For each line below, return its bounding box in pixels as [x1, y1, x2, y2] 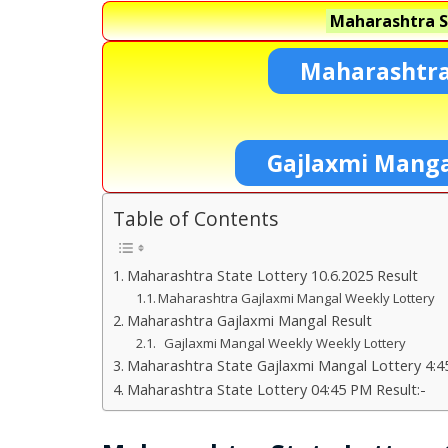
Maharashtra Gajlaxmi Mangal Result [126, 310, 372, 330]
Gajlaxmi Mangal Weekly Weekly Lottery [158, 333, 413, 352]
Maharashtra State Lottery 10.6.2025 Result [126, 265, 418, 285]
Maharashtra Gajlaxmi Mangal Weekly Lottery [158, 288, 436, 307]
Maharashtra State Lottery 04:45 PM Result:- [126, 379, 426, 399]
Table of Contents [113, 205, 278, 233]
